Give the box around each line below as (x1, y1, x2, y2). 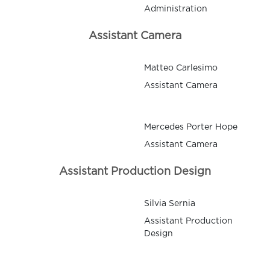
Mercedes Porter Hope (144, 124, 237, 131)
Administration (144, 5, 207, 13)
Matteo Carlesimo (144, 64, 218, 72)
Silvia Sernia (144, 200, 195, 208)
